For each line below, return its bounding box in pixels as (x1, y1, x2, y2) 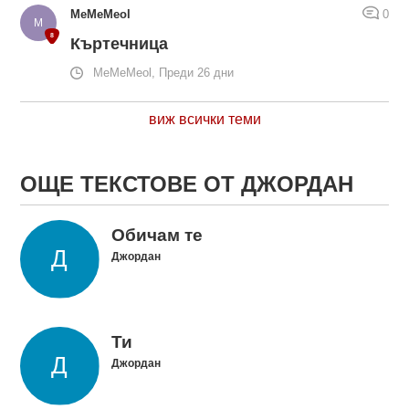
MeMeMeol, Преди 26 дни (93, 66, 235, 80)
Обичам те (110, 225, 203, 245)
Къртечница (70, 35, 169, 54)
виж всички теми (148, 111, 261, 128)
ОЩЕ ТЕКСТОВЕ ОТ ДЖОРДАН (20, 172, 354, 197)
